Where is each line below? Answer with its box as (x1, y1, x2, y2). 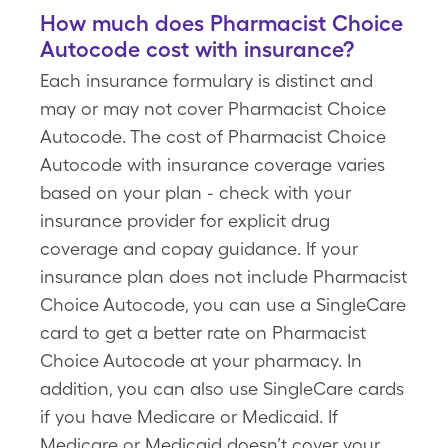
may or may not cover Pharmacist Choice (40, 98, 386, 119)
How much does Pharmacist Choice (40, 10, 403, 36)
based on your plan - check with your (40, 182, 351, 203)
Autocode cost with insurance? (40, 36, 354, 62)
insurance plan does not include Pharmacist (40, 266, 407, 287)
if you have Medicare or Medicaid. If (40, 406, 338, 427)
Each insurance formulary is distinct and (40, 70, 373, 91)
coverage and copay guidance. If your (40, 238, 358, 259)
